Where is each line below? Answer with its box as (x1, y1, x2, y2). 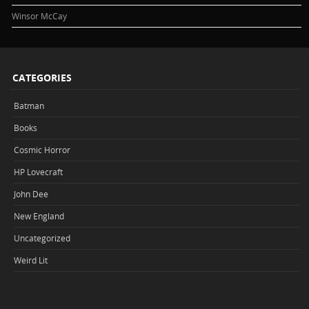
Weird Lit (14, 254, 48, 266)
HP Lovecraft (14, 166, 63, 177)
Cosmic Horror (14, 143, 70, 155)
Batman (14, 99, 44, 111)
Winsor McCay (12, 10, 68, 21)
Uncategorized (14, 232, 70, 243)
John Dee (14, 188, 48, 199)
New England (14, 210, 64, 221)
